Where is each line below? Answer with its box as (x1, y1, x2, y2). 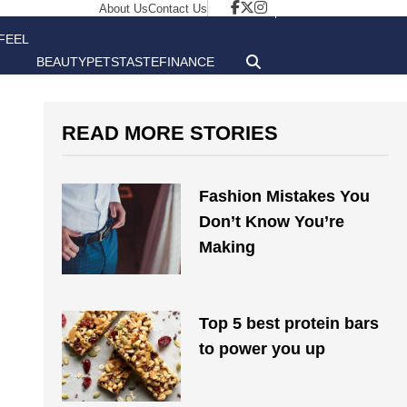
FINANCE (159, 55, 214, 69)
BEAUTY (36, 55, 86, 69)
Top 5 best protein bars (198, 314, 379, 333)
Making (198, 238, 255, 256)
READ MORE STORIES (62, 122, 278, 144)
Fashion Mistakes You (198, 187, 370, 205)
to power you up (198, 340, 325, 358)
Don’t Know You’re (198, 213, 344, 231)
